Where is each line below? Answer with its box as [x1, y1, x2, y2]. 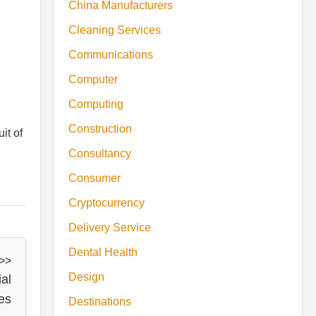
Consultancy [68, 147, 131, 159]
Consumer [68, 172, 121, 184]
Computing [68, 98, 123, 110]
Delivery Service [68, 221, 151, 233]
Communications [68, 49, 153, 61]
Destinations [68, 296, 131, 308]
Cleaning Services [68, 24, 161, 36]
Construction [68, 123, 132, 135]
